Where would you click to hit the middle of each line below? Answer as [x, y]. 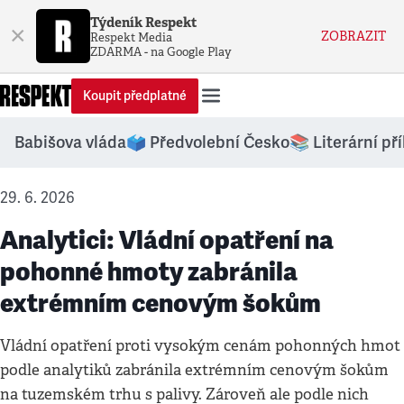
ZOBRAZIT [353, 36]
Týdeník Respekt [144, 22]
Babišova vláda [70, 142]
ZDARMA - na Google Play [161, 51]
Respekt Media [131, 37]
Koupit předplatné [135, 96]
